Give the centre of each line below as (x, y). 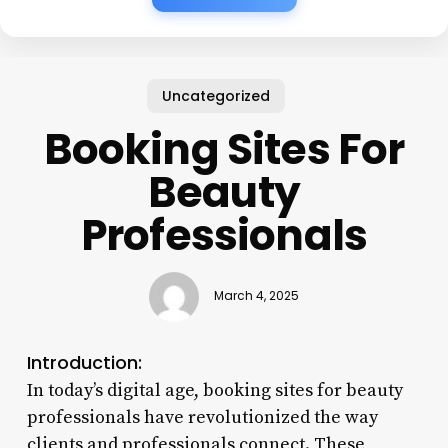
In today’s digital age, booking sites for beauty (214, 390)
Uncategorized (216, 95)
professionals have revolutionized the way (202, 417)
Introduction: (84, 362)
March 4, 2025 (256, 296)
